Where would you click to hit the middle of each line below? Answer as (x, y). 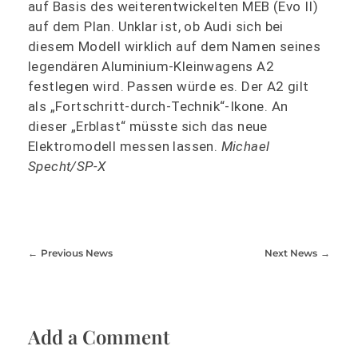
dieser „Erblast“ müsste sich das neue (148, 126)
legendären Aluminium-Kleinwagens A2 (151, 66)
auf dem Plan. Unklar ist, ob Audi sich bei (156, 26)
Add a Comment (99, 337)
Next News (291, 253)
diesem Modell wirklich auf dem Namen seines (175, 46)
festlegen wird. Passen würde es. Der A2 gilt (169, 86)
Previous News (76, 253)
